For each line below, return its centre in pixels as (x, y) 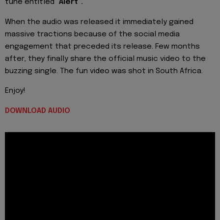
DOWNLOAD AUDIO (38, 111)
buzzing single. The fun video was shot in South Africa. (104, 71)
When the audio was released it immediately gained (99, 22)
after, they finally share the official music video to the (105, 59)
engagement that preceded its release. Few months (102, 46)
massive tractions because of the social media (92, 34)
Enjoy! (15, 91)
